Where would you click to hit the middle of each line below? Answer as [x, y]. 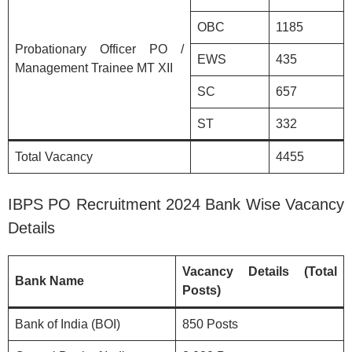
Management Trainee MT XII [94, 68]
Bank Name [49, 280]
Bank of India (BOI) [68, 324]
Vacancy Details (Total [260, 271]
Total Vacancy [54, 156]
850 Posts [210, 324]
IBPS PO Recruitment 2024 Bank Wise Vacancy [176, 204]
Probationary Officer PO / [99, 49]
